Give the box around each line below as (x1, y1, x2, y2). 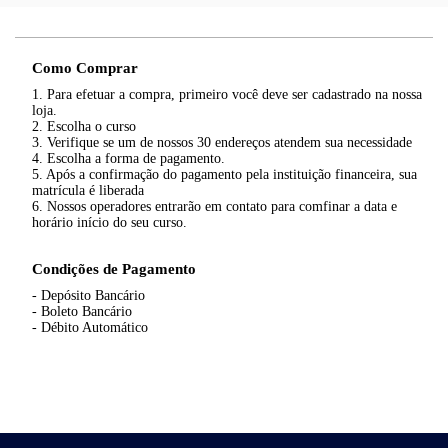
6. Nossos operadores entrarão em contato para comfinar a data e (32, 199, 397, 214)
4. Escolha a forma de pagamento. (32, 151, 225, 166)
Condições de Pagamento (32, 261, 196, 277)
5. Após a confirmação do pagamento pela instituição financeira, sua (32, 167, 417, 182)
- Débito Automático (32, 320, 148, 335)
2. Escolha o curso (32, 119, 136, 134)
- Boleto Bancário (32, 304, 132, 319)
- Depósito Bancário (32, 288, 145, 303)
